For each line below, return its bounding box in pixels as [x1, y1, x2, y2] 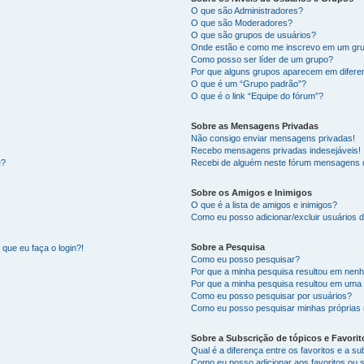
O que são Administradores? [191, 6, 304, 16]
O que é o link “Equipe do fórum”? [191, 91, 324, 102]
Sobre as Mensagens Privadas [191, 121, 319, 132]
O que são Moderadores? [191, 18, 293, 28]
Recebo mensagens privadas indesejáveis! [191, 145, 362, 156]
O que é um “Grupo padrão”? [191, 79, 307, 89]
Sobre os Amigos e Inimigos [191, 188, 313, 198]
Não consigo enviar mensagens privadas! [191, 133, 356, 144]
